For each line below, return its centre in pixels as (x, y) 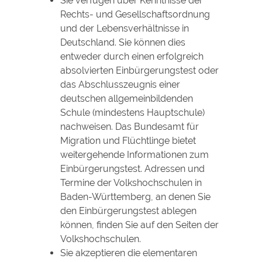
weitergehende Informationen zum (134, 154)
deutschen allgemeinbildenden (126, 98)
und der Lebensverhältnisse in (124, 28)
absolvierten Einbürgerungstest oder (139, 70)
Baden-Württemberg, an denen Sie (135, 196)
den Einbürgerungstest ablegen (128, 211)
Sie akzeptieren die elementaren (128, 253)
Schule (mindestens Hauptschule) (132, 112)
